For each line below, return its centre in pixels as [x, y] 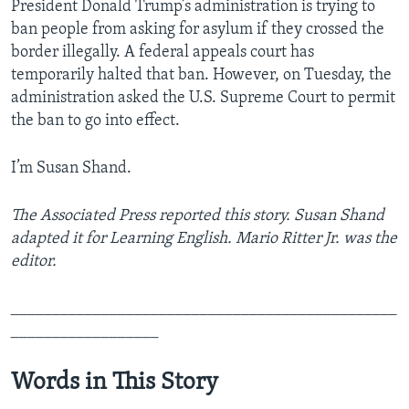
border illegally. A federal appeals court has [163, 53]
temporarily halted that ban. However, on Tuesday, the [201, 76]
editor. [34, 262]
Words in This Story [115, 383]
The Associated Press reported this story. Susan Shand [198, 216]
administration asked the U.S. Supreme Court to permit [203, 99]
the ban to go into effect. [95, 121]
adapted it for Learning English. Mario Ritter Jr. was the [204, 239]
